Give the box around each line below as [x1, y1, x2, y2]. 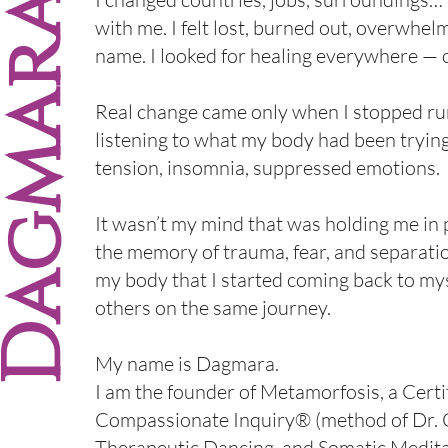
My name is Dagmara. [95, 351, 280, 376]
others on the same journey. [95, 295, 332, 320]
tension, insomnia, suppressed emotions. [95, 155, 441, 180]
